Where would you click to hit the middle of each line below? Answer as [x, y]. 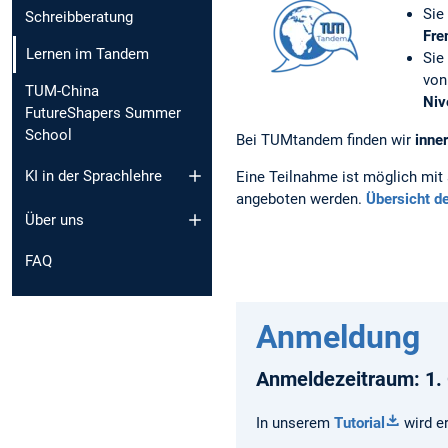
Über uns [54, 220]
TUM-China [62, 91]
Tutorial [359, 423]
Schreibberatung [79, 17]
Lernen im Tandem [87, 54]
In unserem [295, 423]
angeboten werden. [301, 198]
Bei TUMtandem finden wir [323, 139]
